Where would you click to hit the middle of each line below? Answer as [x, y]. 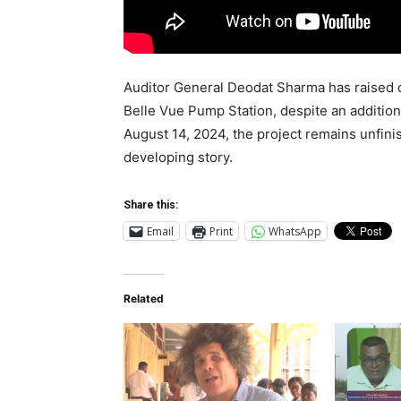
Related [144, 299]
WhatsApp [295, 231]
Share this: [151, 205]
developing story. [178, 158]
